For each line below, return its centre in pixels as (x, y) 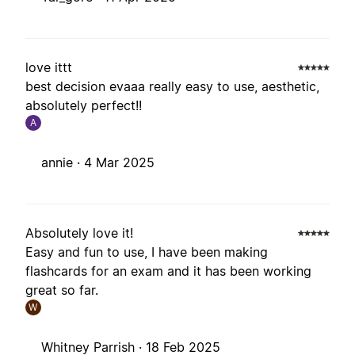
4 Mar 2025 (119, 163)
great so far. (62, 290)
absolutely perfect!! (84, 106)
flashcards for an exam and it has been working (168, 271)
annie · (63, 163)
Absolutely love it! (79, 233)
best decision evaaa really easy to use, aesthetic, (172, 87)
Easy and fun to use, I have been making (147, 252)
